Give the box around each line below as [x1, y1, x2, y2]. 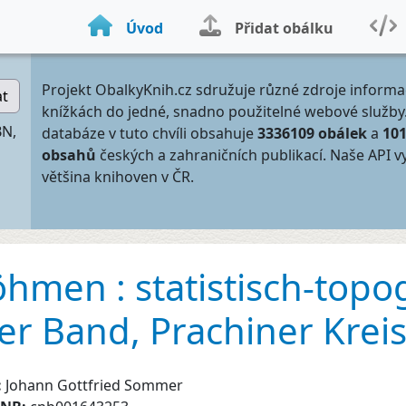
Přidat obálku [235, 18, 333, 38]
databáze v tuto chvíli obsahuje [42, 123, 257, 143]
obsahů [42, 145, 96, 165]
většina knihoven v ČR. [42, 167, 194, 187]
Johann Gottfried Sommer [5, 375, 183, 395]
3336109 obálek [257, 123, 367, 143]
